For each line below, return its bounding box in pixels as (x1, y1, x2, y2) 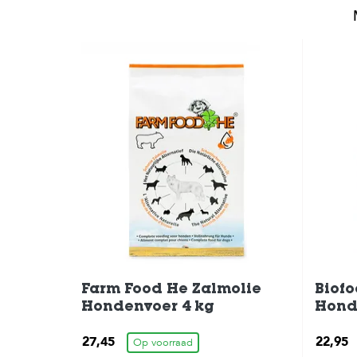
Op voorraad (133, 335, 193, 351)
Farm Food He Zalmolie (81, 283, 261, 298)
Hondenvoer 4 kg (81, 300, 214, 316)
